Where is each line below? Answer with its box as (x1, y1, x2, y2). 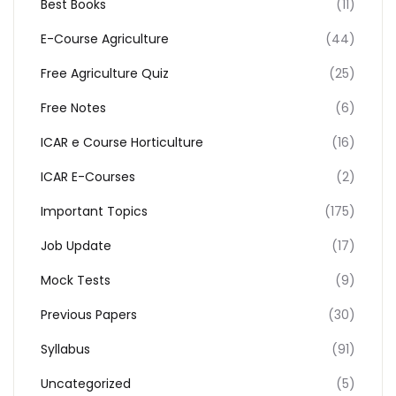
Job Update (41, 237, 111, 255)
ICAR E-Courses (41, 168, 135, 186)
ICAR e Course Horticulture (41, 133, 203, 151)
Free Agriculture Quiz (41, 65, 169, 82)
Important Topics (41, 202, 148, 220)
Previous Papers (41, 306, 137, 324)
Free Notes (41, 99, 106, 117)
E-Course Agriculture (41, 30, 169, 48)
